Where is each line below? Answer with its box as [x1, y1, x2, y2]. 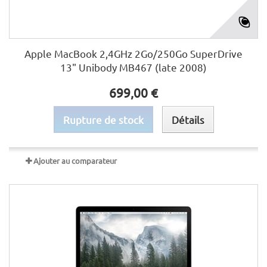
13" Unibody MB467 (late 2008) [60, 61, 207, 73]
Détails [171, 113, 204, 126]
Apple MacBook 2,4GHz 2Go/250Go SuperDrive [24, 47, 243, 60]
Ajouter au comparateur [33, 156, 117, 166]
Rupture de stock [63, 113, 144, 126]
